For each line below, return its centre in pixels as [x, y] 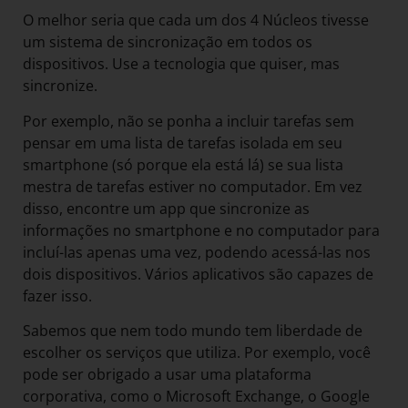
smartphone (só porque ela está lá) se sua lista [183, 164]
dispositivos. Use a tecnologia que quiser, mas [181, 64]
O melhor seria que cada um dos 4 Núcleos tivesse [196, 20]
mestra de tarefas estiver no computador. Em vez [193, 186]
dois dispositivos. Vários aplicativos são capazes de [198, 274]
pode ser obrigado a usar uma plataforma [167, 375]
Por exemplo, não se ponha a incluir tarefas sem [189, 121]
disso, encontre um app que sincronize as [166, 208]
